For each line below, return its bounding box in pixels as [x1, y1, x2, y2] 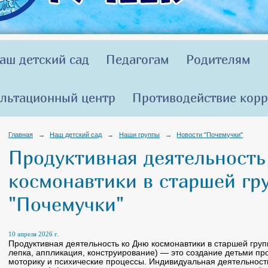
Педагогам [106, 51, 169, 67]
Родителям [186, 51, 251, 67]
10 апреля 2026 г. [8, 230, 59, 237]
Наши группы [118, 130, 160, 138]
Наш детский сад [50, 130, 102, 138]
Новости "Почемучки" [176, 130, 243, 138]
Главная [8, 130, 33, 138]
